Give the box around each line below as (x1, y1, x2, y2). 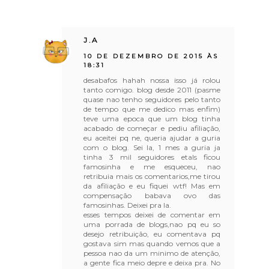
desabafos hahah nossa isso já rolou (83, 75, 221, 85)
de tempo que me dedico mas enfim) (83, 104, 221, 113)
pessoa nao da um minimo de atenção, (83, 248, 221, 258)
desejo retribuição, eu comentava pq (83, 229, 221, 238)
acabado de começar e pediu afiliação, (83, 123, 221, 133)
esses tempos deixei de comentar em (83, 210, 221, 219)
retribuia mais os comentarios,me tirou (83, 171, 221, 181)
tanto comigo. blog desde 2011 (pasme (83, 85, 221, 94)
